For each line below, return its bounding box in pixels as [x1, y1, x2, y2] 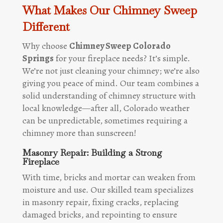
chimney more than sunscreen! [22, 126, 136, 139]
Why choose [22, 39, 69, 52]
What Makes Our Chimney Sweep [22, 2, 197, 18]
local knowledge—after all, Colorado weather [22, 102, 190, 114]
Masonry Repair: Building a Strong [22, 146, 162, 158]
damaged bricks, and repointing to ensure [22, 208, 177, 221]
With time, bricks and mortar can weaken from [22, 171, 196, 183]
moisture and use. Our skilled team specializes [22, 183, 194, 196]
